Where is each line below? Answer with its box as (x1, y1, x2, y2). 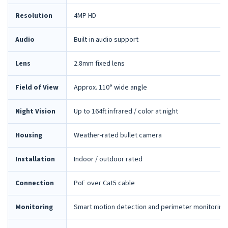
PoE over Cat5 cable (74, 178, 135, 189)
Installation (15, 154, 55, 165)
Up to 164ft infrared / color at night (74, 106, 178, 117)
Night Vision (15, 106, 55, 117)
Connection (15, 178, 54, 189)
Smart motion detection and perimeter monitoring (74, 202, 226, 213)
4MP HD (74, 11, 96, 21)
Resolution (15, 11, 52, 21)
